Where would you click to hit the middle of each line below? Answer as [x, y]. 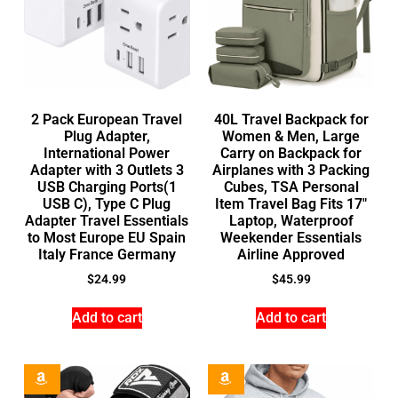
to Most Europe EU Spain [107, 237]
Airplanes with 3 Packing [291, 170]
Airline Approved [291, 254]
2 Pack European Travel [107, 119]
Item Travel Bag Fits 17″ [291, 203]
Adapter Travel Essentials [107, 220]
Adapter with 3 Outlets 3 [107, 170]
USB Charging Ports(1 [107, 187]
